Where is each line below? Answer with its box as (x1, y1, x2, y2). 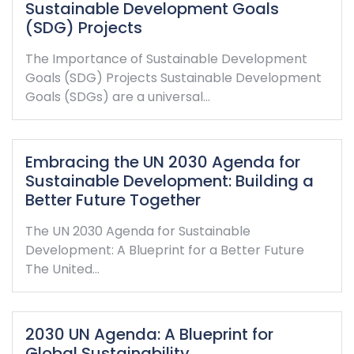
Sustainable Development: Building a (25, 169, 314, 192)
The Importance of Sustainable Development (25, 49, 307, 68)
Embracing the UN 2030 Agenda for (25, 150, 300, 173)
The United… (25, 259, 100, 278)
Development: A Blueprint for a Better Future (25, 240, 304, 259)
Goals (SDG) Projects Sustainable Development (25, 68, 322, 87)
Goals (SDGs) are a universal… (25, 87, 210, 106)
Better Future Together (25, 188, 201, 211)
